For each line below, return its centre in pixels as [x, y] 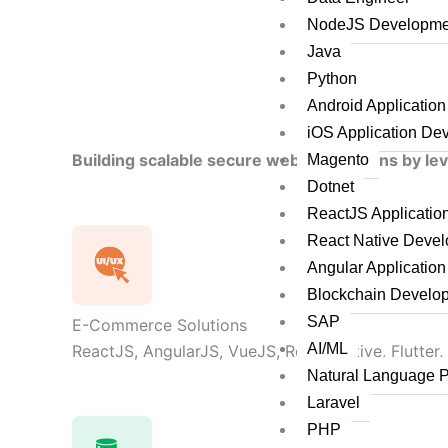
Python [332, 78]
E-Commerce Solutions [159, 324]
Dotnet [331, 186]
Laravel [334, 402]
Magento [338, 159]
